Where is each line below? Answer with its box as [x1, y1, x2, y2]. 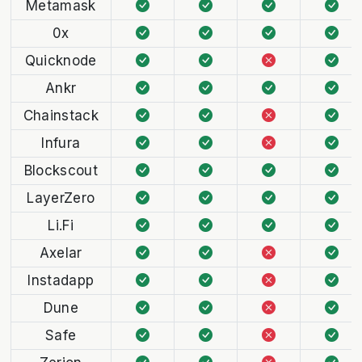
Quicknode [24, 52, 97, 69]
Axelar [39, 244, 82, 261]
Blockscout [23, 162, 98, 179]
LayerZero [27, 189, 95, 206]
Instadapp [27, 271, 95, 288]
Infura [41, 134, 81, 151]
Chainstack [23, 107, 99, 124]
